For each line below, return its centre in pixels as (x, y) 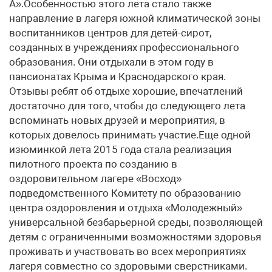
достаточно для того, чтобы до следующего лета (127, 106)
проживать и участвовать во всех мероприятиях (127, 251)
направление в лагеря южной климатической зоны (135, 18)
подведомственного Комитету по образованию (125, 193)
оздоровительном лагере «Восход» (95, 178)
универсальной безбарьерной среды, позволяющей (136, 222)
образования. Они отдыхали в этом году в (111, 62)
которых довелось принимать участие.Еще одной (130, 135)
